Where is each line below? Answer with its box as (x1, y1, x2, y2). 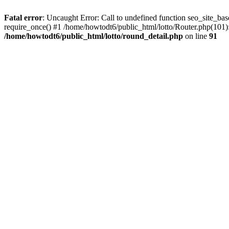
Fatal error (4, 13, 42, 22)
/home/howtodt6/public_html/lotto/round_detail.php (4, 32, 183, 40)
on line (183, 32, 209, 40)
